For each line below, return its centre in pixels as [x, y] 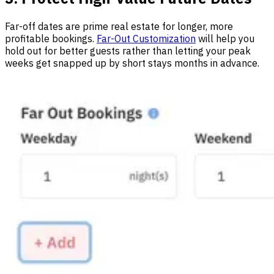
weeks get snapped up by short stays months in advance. [132, 63]
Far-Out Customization [146, 38]
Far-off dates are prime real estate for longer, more [119, 26]
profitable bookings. [51, 38]
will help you [225, 38]
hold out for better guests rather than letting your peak [128, 50]
